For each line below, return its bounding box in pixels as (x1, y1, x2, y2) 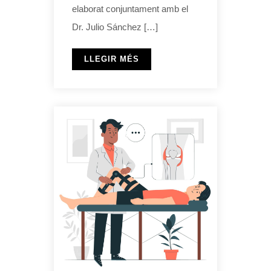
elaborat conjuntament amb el (72, 3, 188, 14)
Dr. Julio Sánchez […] (72, 21, 158, 32)
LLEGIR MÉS (84, 54, 139, 64)
